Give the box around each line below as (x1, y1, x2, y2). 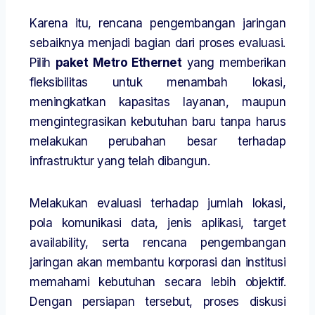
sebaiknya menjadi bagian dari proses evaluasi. (30, 36, 285, 51)
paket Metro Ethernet (55, 56, 182, 70)
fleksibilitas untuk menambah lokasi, (30, 75, 285, 90)
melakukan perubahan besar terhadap (30, 134, 285, 149)
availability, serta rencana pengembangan (30, 236, 285, 250)
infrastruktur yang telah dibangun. (30, 154, 210, 169)
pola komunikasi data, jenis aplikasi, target (30, 216, 285, 231)
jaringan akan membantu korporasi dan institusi (30, 255, 285, 270)
